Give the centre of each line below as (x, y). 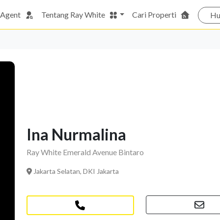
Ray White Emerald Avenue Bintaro (85, 152)
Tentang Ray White (73, 14)
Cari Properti (154, 14)
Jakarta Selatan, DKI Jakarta (75, 171)
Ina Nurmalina (77, 135)
